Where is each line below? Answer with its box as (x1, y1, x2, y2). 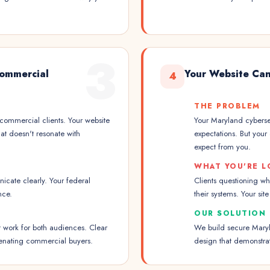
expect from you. (194, 141, 251, 152)
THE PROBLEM (194, 101, 260, 111)
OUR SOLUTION (194, 208, 266, 219)
